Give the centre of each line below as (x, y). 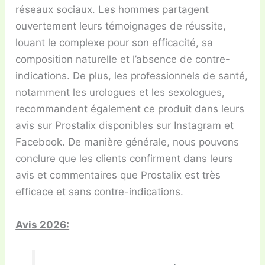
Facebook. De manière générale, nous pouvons (127, 142)
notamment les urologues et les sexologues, (120, 93)
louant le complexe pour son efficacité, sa (114, 43)
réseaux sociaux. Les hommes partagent (112, 10)
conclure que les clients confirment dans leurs (125, 159)
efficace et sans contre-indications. (100, 192)
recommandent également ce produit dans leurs (130, 109)
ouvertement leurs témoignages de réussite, (121, 26)
